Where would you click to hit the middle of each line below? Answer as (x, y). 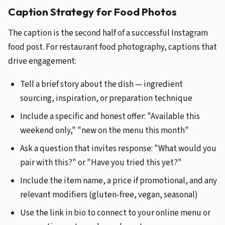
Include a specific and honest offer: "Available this (110, 117)
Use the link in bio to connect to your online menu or (115, 213)
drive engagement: (42, 61)
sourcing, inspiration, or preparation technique (106, 98)
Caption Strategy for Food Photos (92, 12)
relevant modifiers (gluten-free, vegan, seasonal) (109, 195)
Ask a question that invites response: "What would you (118, 149)
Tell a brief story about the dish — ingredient (101, 84)
